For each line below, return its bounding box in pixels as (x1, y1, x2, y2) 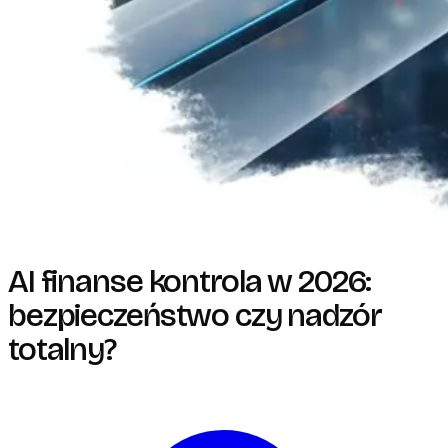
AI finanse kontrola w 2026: (8, 261, 372, 301)
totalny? (8, 329, 116, 369)
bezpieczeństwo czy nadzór (8, 295, 382, 335)
